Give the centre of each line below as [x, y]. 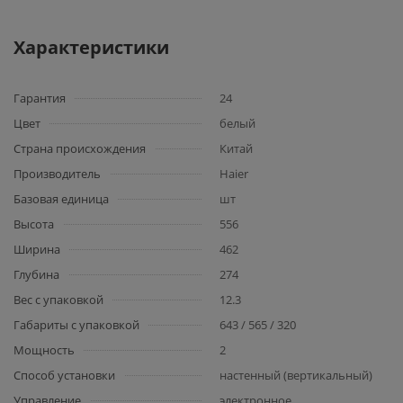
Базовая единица [61, 199]
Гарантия [40, 98]
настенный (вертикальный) [296, 375]
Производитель [57, 174]
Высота [34, 224]
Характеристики [91, 47]
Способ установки [64, 375]
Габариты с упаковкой [76, 325]
